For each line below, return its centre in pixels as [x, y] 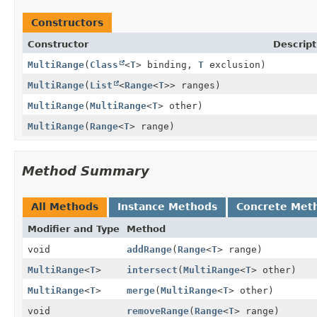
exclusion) [235, 64]
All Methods [65, 206]
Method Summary [86, 171]
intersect [152, 270]
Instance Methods [167, 206]
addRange [149, 249]
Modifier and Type [74, 229]
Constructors [67, 22]
